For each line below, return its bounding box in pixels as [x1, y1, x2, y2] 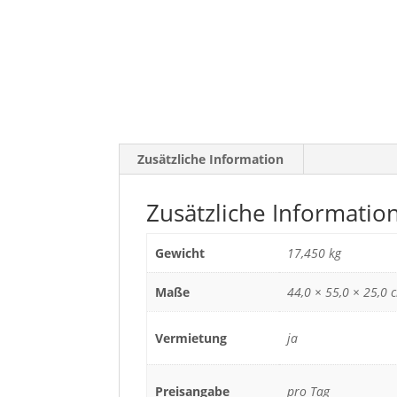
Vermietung [154, 329, 227, 346]
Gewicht [154, 244, 205, 261]
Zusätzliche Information [137, 150, 284, 167]
